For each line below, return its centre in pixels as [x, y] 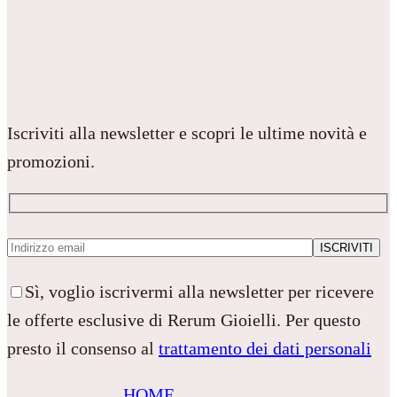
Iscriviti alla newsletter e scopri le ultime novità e [187, 132]
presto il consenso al [83, 349]
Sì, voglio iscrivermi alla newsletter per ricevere [199, 292]
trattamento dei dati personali [265, 349]
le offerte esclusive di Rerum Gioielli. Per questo [184, 320]
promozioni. [51, 161]
